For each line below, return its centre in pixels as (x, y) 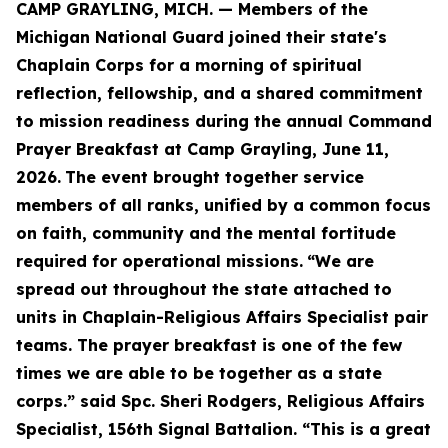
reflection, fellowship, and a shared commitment (219, 93)
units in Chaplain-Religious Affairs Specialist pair (222, 317)
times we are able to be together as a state (199, 373)
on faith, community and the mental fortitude (206, 233)
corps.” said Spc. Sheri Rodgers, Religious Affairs (220, 401)
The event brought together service (214, 177)
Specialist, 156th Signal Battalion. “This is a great (223, 429)
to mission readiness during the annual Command (224, 121)
